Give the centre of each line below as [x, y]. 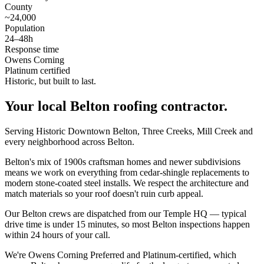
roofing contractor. [169, 106]
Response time [32, 49]
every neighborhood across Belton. [70, 141]
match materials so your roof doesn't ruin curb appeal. [104, 193]
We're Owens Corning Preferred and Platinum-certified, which [121, 255]
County [19, 6]
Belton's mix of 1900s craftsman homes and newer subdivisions [123, 161]
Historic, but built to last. [50, 81]
